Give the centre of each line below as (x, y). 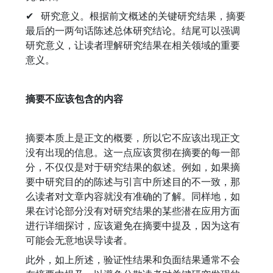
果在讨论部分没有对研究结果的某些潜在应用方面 (133, 211)
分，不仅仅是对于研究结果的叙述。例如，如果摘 (133, 167)
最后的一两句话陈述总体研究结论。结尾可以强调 (133, 30)
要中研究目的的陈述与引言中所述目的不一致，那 (133, 182)
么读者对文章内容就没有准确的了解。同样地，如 (133, 196)
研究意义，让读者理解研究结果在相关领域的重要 (133, 45)
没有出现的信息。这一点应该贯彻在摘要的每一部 (133, 152)
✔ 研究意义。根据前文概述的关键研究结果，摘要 (136, 16)
